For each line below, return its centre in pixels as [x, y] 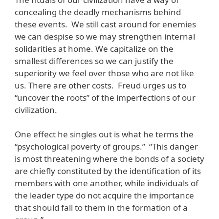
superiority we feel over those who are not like [104, 73]
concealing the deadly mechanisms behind [98, 12]
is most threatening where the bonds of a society [109, 159]
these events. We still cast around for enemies [105, 24]
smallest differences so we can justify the [94, 61]
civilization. [36, 109]
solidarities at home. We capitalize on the [94, 48]
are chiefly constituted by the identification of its [108, 171]
